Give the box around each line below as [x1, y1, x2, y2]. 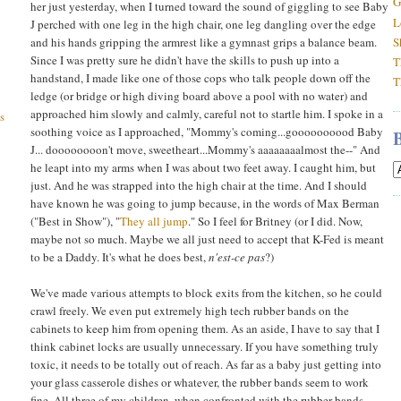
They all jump [120, 212, 188, 229]
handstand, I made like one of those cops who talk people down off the [30, 69, 371, 86]
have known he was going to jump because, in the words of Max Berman [30, 194, 380, 211]
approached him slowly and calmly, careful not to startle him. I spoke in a [30, 105, 383, 122]
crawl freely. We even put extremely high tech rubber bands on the [30, 302, 349, 319]
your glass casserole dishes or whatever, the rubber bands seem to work [30, 373, 369, 390]
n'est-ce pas [209, 248, 265, 265]
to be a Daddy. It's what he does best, [30, 248, 209, 265]
